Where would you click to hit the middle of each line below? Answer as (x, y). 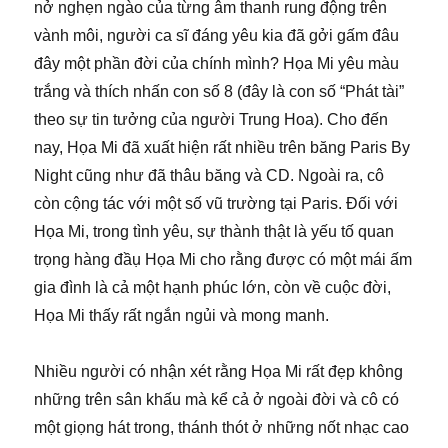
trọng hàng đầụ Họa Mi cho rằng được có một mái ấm (223, 259)
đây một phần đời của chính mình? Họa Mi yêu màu (217, 63)
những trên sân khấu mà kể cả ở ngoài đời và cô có (217, 399)
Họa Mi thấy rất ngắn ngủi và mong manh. (182, 315)
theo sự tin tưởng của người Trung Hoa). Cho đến (211, 119)
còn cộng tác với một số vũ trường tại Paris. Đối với (216, 203)
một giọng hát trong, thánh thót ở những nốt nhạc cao (222, 427)
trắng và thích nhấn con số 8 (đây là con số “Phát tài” (219, 91)
